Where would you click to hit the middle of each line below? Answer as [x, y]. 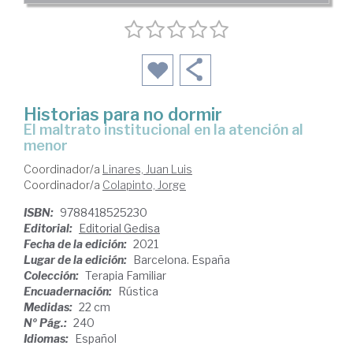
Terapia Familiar [126, 276]
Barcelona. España [182, 260]
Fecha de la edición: [76, 244]
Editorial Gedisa [119, 229]
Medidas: [49, 307]
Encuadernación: [69, 292]
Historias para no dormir [123, 115]
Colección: [52, 276]
